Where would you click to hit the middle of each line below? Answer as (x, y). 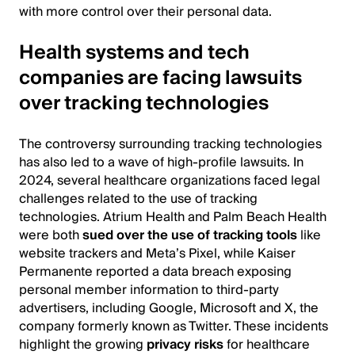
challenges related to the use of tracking (138, 198)
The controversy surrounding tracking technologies (170, 144)
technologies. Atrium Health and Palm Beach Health (173, 217)
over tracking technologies (144, 103)
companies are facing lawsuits (160, 78)
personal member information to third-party (149, 290)
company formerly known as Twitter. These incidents (174, 326)
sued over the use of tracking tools (190, 235)
